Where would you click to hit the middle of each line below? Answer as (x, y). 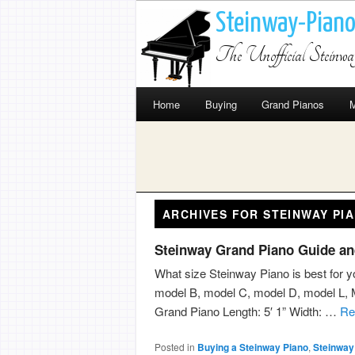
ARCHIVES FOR (213, 214)
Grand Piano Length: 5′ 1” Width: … (247, 311)
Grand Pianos (293, 104)
